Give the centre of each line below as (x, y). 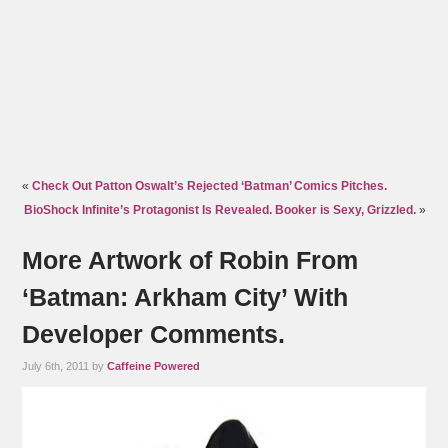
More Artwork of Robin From (190, 260)
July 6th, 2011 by (65, 366)
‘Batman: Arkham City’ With (185, 297)
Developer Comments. (154, 334)
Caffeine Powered (154, 366)
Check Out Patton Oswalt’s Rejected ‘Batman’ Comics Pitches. (210, 186)
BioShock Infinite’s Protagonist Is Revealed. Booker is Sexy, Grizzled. (219, 210)
